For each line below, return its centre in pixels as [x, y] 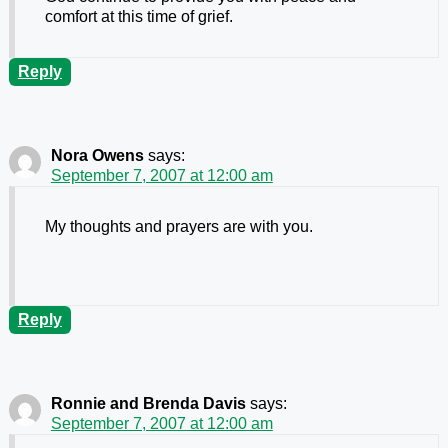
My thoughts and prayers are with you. [178, 227]
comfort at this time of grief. [138, 17]
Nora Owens [97, 156]
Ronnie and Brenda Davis [148, 404]
